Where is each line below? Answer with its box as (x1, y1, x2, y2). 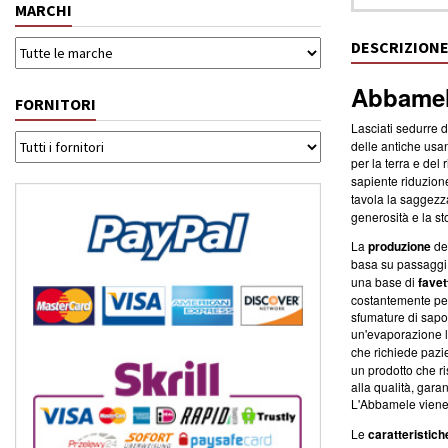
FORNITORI (15, 94, 96, 114)
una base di (351, 273, 418, 290)
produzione (368, 237, 431, 255)
